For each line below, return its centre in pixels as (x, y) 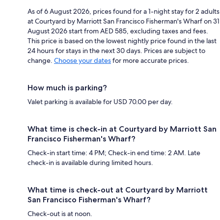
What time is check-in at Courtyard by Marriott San (122, 129)
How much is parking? (67, 87)
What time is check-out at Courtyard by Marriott (118, 190)
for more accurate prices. (150, 60)
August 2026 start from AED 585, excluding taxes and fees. (118, 31)
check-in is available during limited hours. (90, 162)
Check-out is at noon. (60, 213)
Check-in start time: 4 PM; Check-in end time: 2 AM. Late (114, 152)
